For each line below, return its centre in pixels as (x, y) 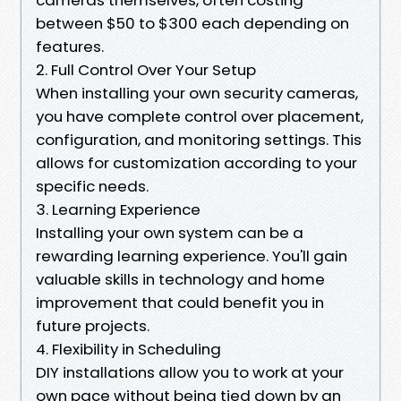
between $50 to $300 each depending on (192, 23)
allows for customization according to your (196, 162)
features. (70, 46)
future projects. (93, 325)
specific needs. (92, 186)
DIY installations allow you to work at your (190, 372)
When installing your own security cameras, (197, 93)
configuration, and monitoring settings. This (199, 139)
